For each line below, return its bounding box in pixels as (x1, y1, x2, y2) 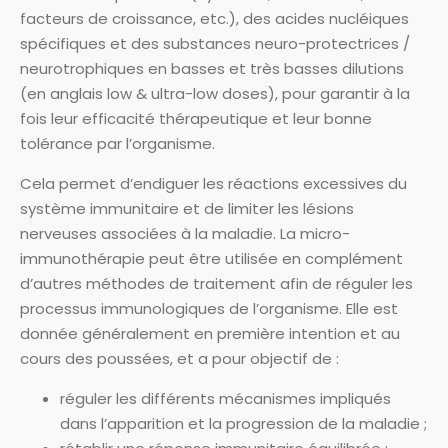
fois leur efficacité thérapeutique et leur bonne (20, 108, 372, 129)
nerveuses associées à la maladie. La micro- (20, 223, 350, 244)
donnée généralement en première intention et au (20, 323, 400, 344)
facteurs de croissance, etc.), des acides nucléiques (20, 8, 409, 29)
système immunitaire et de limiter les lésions (20, 198, 354, 219)
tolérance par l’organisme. (20, 133, 215, 154)
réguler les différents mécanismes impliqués (60, 388, 391, 409)
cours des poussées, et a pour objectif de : (20, 348, 339, 369)
